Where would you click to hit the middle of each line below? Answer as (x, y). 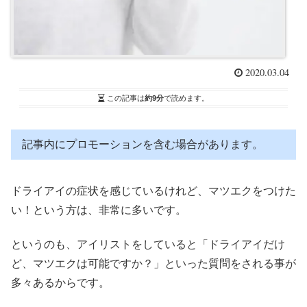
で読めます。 (186, 98)
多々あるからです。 (60, 283)
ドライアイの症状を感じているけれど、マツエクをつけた (153, 191)
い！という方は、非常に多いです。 (99, 210)
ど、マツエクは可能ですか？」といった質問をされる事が (153, 264)
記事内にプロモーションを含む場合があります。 (143, 144)
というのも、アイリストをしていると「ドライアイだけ (148, 245)
